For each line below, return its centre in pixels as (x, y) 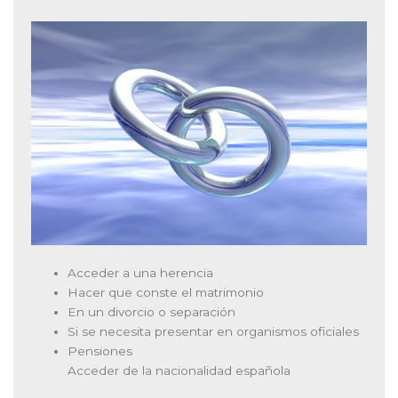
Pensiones (100, 350)
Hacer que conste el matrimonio (166, 292)
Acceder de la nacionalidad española (179, 370)
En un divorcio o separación (152, 311)
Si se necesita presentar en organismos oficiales (214, 331)
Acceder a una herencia (141, 272)
